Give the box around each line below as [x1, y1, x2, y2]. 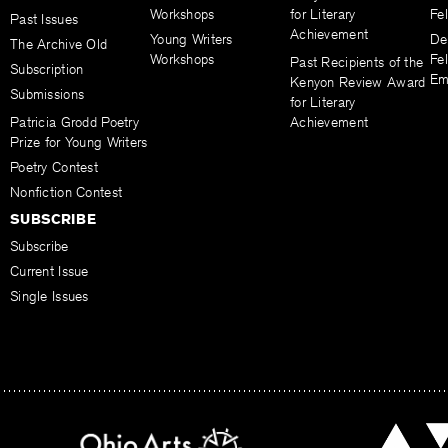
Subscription [10, 60, 84, 79]
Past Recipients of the [290, 53, 424, 72]
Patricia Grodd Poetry [10, 113, 139, 132]
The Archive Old [10, 35, 108, 54]
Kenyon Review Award [290, 73, 426, 92]
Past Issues [10, 10, 79, 29]
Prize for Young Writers [10, 133, 148, 152]
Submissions [10, 85, 85, 104]
